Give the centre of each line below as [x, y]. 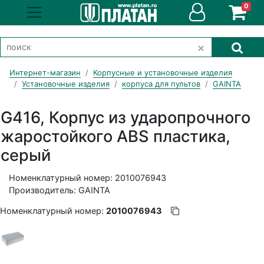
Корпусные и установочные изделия [163, 72]
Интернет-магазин [45, 72]
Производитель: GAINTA [60, 190]
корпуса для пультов [161, 83]
